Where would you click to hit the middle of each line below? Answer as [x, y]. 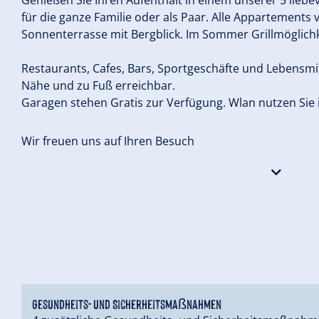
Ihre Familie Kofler [73, 179]
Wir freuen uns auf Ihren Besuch [108, 141]
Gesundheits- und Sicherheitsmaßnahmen [127, 303]
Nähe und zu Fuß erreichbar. [98, 85]
